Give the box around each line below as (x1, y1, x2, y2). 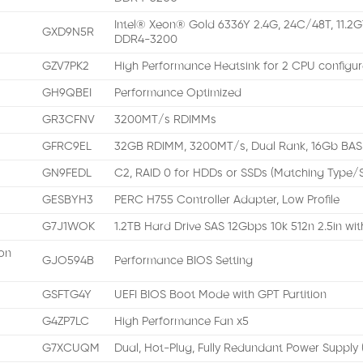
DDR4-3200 (114, 33, 178, 47)
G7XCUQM (42, 342, 100, 356)
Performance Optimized (114, 87, 242, 100)
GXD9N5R (42, 26, 95, 40)
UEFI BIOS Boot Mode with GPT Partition (114, 288, 327, 302)
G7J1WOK (42, 220, 96, 234)
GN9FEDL (42, 167, 92, 181)
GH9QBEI (42, 87, 92, 100)
